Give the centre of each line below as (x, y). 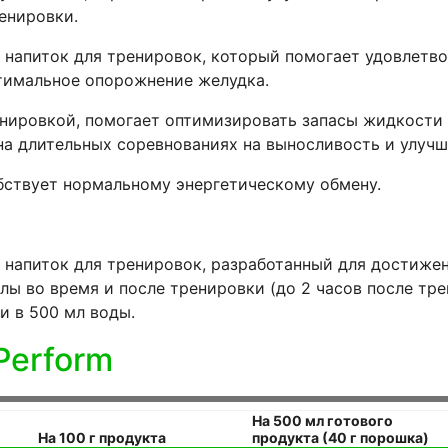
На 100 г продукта (102, 437)
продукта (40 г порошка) (341, 437)
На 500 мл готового (323, 420)
